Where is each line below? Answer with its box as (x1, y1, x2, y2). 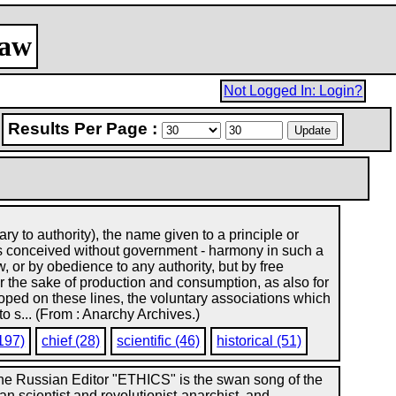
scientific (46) (117, 333, 201, 348)
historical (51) (217, 333, 302, 348)
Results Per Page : (8, 119, 163, 138)
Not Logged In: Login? (224, 83, 363, 98)
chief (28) (42, 333, 101, 348)
